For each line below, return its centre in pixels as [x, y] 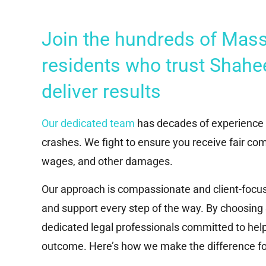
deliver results [101, 92]
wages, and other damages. [107, 161]
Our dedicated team [88, 123]
